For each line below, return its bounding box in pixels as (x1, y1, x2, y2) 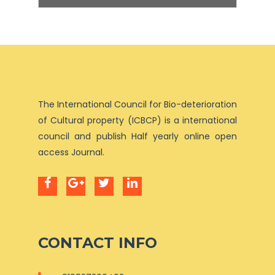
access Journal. (38, 146, 104, 158)
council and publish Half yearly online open (38, 130, 237, 142)
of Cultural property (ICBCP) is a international (38, 114, 237, 126)
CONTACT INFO (38, 234, 157, 252)
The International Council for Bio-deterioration (38, 98, 237, 110)
